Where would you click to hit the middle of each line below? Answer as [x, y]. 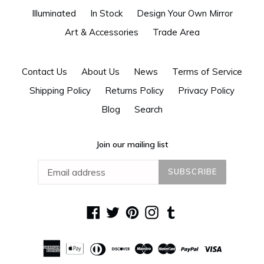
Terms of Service [207, 72]
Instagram [179, 211]
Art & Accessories [101, 32]
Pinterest [157, 211]
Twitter [134, 211]
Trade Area [176, 32]
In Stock [106, 14]
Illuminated [54, 14]
